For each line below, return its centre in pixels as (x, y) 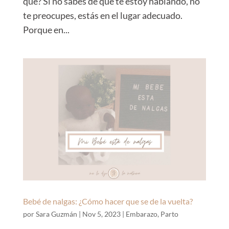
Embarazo (141, 214)
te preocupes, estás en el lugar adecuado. (102, 16)
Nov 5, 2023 (101, 214)
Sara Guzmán (56, 214)
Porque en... (46, 30)
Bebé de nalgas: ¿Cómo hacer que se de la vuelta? (108, 201)
